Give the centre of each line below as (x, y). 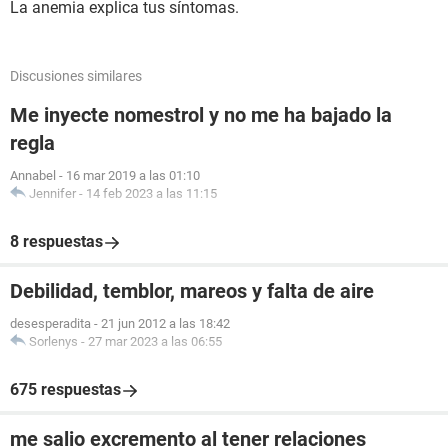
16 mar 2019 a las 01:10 (133, 175)
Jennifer (52, 193)
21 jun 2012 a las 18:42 (165, 323)
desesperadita (50, 323)
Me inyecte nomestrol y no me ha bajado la (201, 115)
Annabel (33, 175)
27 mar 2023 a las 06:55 (155, 341)
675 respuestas (65, 389)
